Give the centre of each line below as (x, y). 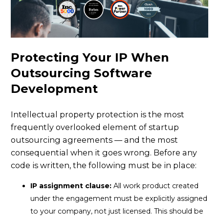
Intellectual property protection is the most (98, 114)
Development (55, 88)
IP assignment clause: (71, 186)
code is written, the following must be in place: (104, 165)
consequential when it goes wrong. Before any (104, 152)
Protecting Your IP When (90, 57)
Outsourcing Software (82, 73)
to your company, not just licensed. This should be (117, 211)
